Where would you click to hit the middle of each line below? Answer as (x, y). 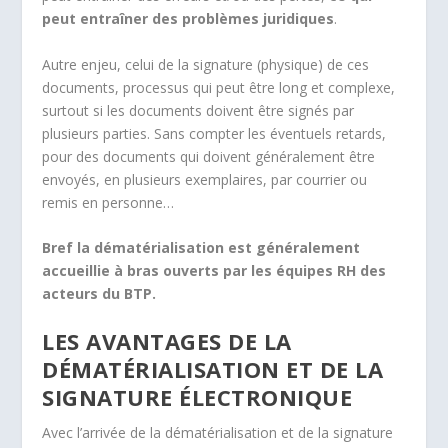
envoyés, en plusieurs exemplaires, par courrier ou (205, 179)
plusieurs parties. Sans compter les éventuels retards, (214, 133)
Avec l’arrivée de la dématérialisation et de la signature (218, 433)
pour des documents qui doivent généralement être (209, 156)
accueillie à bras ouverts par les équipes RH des (214, 270)
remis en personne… (108, 202)
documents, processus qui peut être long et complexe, (219, 87)
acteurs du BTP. (99, 293)
